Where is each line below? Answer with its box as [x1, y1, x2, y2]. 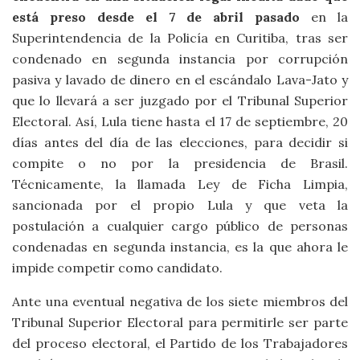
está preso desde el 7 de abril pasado [12, 8, 301, 25]
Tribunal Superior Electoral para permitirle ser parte [12, 313, 348, 330]
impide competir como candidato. [12, 259, 223, 276]
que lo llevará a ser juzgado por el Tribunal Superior [12, 92, 348, 108]
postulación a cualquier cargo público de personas [12, 217, 348, 234]
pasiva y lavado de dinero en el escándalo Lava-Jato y [12, 71, 348, 88]
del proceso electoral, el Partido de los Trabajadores [12, 334, 348, 351]
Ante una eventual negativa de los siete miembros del [12, 292, 348, 309]
